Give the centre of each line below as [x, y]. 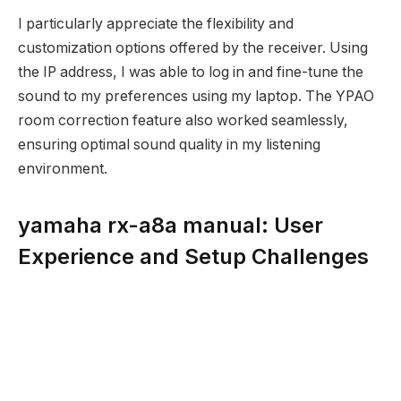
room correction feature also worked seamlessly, [183, 121]
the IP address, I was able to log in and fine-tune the [191, 73]
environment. [63, 169]
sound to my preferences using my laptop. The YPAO [196, 97]
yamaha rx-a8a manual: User [171, 226]
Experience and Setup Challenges [193, 257]
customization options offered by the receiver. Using [193, 48]
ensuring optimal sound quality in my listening [169, 145]
